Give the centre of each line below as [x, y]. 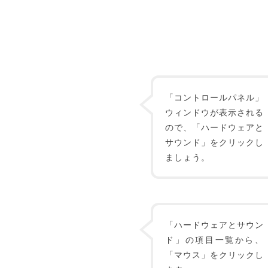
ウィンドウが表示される [214, 112]
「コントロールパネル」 [214, 97]
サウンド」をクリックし [214, 142]
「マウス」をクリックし [214, 254]
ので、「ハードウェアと [214, 127]
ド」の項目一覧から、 [214, 239]
